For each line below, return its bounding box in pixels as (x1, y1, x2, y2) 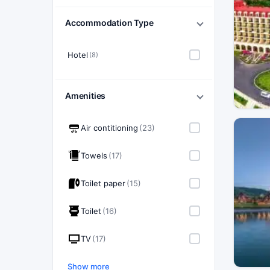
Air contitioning (81, 123, 138, 133)
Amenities (65, 90, 106, 101)
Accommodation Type (65, 17, 154, 28)
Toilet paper (81, 178, 125, 188)
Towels (81, 151, 107, 160)
